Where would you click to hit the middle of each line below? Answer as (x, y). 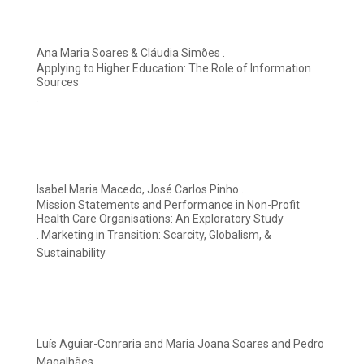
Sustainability (71, 253)
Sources (58, 82)
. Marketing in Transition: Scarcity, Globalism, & (154, 235)
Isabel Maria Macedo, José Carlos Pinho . (140, 190)
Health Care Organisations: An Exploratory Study (160, 219)
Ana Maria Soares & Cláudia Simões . (131, 53)
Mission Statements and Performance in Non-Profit (168, 205)
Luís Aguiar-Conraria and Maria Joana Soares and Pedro (180, 344)
